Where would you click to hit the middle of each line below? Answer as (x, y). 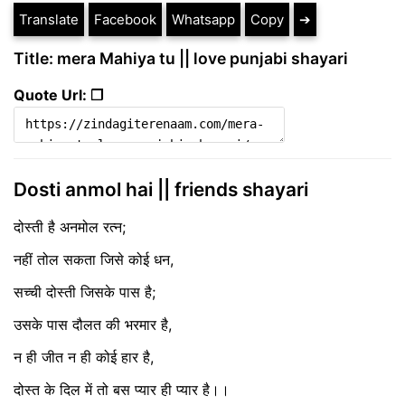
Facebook (125, 19)
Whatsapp (203, 19)
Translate (49, 19)
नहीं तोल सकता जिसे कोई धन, (94, 260)
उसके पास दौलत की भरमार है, (93, 325)
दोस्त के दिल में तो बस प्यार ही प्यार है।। (122, 390)
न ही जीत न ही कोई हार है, (84, 358)
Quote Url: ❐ (58, 94)
